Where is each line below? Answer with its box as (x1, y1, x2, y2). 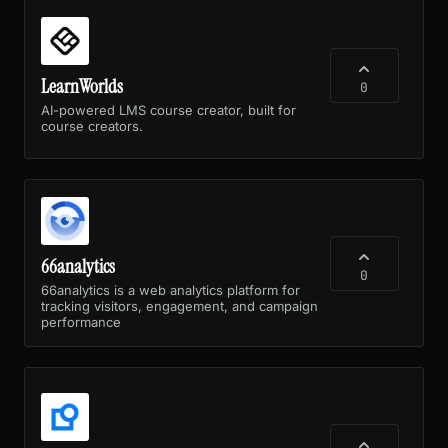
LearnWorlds (41, 73, 123, 99)
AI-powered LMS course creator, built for (41, 101, 296, 118)
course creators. (41, 117, 143, 134)
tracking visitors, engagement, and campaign (41, 297, 318, 314)
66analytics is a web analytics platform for (41, 281, 300, 298)
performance (41, 313, 121, 330)
